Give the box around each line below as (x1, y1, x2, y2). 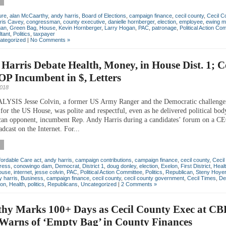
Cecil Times (187, 175, 216, 181)
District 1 (82, 162, 104, 169)
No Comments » (30, 36, 70, 43)
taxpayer (33, 30, 55, 37)
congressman (26, 18, 60, 25)
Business (21, 175, 43, 181)
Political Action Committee (80, 168, 142, 175)
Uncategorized (81, 181, 117, 187)
